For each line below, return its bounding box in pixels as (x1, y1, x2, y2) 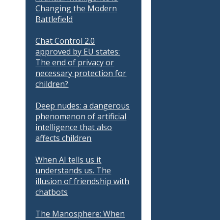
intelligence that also (35, 122, 112, 133)
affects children (35, 133, 92, 143)
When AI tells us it (35, 154, 102, 165)
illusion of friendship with (35, 176, 130, 187)
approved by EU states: (35, 46, 120, 57)
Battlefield (35, 14, 73, 25)
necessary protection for (35, 68, 127, 79)
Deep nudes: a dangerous (35, 100, 130, 111)
